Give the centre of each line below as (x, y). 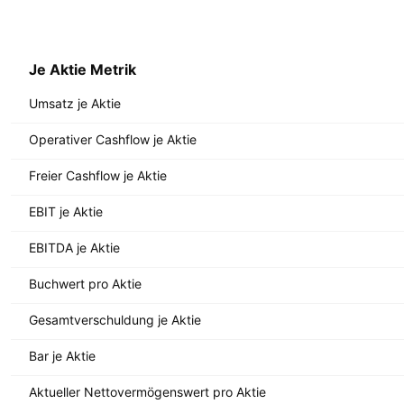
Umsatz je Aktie (75, 103)
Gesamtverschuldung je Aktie (115, 319)
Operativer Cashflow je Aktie (113, 139)
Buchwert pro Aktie (85, 283)
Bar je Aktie (62, 355)
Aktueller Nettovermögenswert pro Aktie (147, 391)
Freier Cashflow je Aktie (98, 175)
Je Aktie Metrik (83, 69)
